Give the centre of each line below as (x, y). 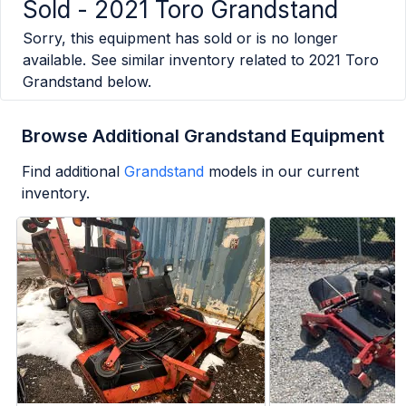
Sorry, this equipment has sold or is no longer (180, 39)
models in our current (284, 172)
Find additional (71, 172)
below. (127, 82)
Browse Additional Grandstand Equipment (203, 136)
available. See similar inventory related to (164, 60)
